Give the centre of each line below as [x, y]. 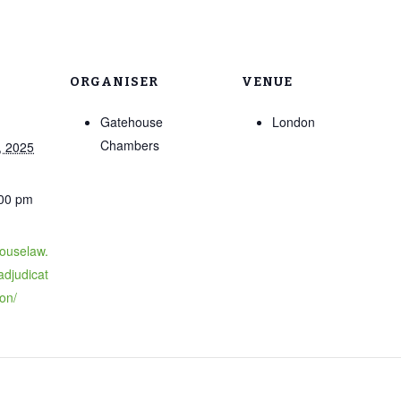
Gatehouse [132, 121]
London [294, 121]
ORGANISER [115, 82]
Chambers [130, 145]
